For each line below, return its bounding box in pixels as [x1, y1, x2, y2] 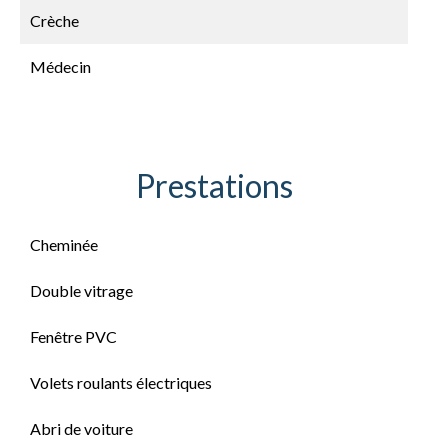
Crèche [30, 11, 79, 30]
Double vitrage [30, 281, 133, 300]
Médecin [30, 57, 91, 76]
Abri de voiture [30, 419, 133, 438]
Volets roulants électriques [30, 373, 212, 392]
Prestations [135, 166, 293, 205]
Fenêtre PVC [30, 327, 117, 346]
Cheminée [30, 235, 98, 254]
